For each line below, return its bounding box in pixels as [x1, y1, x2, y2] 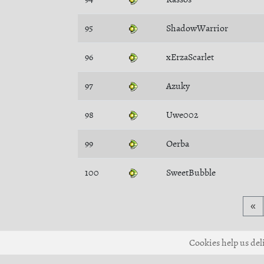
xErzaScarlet [166, 51, 214, 64]
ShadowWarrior [166, 22, 228, 35]
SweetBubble [166, 166, 216, 179]
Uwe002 [166, 108, 199, 121]
